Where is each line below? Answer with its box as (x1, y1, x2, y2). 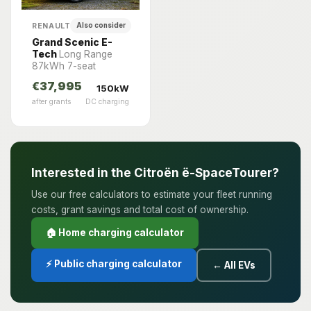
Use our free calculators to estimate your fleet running (31, 188, 272, 200)
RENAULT (32, 21, 71, 31)
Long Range (59, 49, 112, 60)
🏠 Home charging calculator (46, 226, 184, 238)
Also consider (76, 22, 126, 30)
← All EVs (212, 259, 255, 271)
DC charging (85, 97, 129, 106)
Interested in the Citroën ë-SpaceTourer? (31, 165, 279, 180)
